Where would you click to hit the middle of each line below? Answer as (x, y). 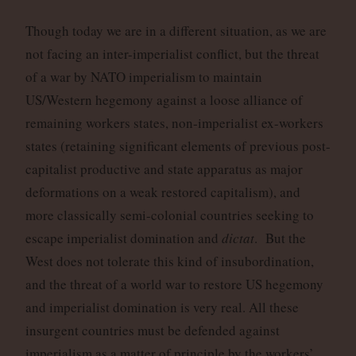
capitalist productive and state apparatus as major (164, 168)
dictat (238, 238)
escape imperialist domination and (123, 238)
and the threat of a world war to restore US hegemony (174, 284)
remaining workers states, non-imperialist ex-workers (174, 122)
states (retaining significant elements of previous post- (178, 145)
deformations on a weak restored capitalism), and (163, 192)
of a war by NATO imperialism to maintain (143, 76)
